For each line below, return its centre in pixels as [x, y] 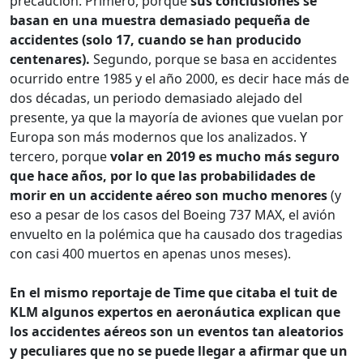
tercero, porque [60, 157]
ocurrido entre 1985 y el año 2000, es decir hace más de [179, 79]
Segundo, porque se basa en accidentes [214, 60]
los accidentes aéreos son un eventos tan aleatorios [177, 332]
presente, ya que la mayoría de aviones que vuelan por [177, 118]
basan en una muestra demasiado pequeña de [160, 21]
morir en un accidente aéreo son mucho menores [169, 196]
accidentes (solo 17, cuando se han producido [156, 40]
